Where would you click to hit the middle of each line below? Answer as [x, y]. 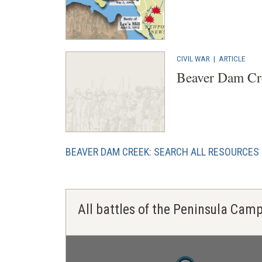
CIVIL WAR [193, 59]
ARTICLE [232, 59]
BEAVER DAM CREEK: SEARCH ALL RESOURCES [162, 152]
